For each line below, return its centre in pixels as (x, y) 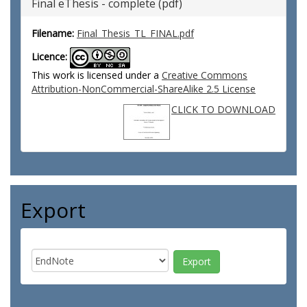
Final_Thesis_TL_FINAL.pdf (135, 33)
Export (53, 210)
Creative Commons (205, 75)
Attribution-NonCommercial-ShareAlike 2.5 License (144, 89)
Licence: (49, 57)
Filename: (53, 33)
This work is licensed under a (97, 75)
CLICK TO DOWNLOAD (223, 109)
